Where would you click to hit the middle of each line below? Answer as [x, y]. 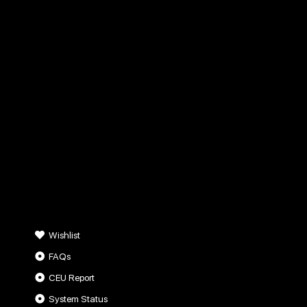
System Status [78, 298]
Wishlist [65, 235]
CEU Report [72, 277]
